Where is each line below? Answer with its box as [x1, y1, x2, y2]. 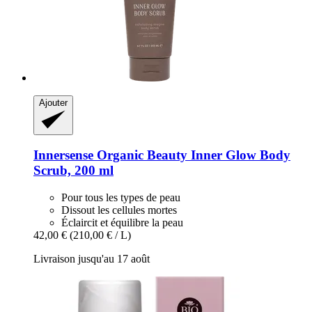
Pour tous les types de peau [61, 191, 180, 203]
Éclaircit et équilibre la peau [61, 216, 183, 228]
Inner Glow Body [187, 148, 290, 163]
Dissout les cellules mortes [61, 203, 177, 216]
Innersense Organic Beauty [33, 148, 187, 163]
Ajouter [39, 97, 68, 109]
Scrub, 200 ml [33, 163, 114, 178]
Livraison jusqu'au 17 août [33, 252, 150, 265]
